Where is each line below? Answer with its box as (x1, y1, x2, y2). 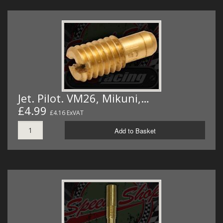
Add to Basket (114, 125, 156, 135)
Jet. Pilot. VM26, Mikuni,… (18, 90, 149, 106)
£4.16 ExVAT (50, 108, 84, 117)
